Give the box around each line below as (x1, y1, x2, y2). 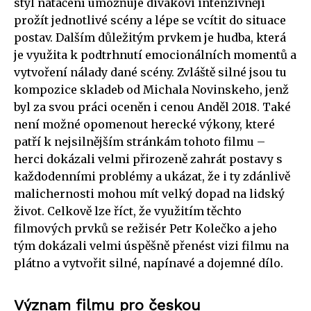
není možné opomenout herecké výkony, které (14, 117, 275, 131)
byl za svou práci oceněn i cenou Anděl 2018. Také (14, 99, 291, 114)
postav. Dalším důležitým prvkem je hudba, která (14, 30, 286, 44)
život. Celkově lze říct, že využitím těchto (14, 203, 242, 218)
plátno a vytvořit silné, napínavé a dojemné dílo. (14, 255, 283, 270)
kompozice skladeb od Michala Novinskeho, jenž (14, 82, 289, 96)
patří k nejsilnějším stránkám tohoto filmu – (14, 134, 265, 149)
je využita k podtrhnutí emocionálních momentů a (14, 47, 296, 62)
